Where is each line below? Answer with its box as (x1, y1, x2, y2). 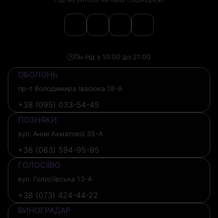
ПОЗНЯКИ (18, 114, 57, 125)
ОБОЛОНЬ (18, 69, 58, 79)
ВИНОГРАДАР (18, 205, 71, 215)
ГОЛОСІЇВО (18, 160, 60, 170)
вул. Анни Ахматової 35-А (18, 129, 103, 138)
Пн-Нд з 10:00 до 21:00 (74, 52, 151, 61)
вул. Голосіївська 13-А (18, 174, 92, 183)
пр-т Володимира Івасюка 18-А (18, 84, 122, 92)
